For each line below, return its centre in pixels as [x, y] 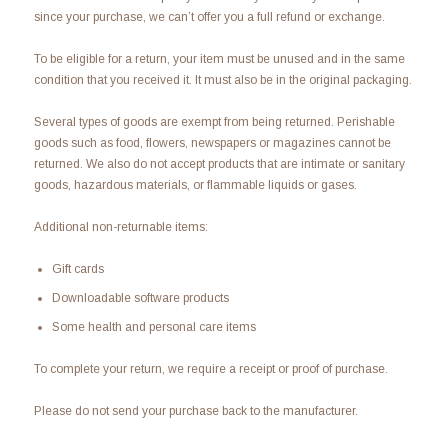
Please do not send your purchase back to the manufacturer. [195, 411]
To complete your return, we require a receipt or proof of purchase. [210, 369]
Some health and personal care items [153, 327]
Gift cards [77, 268]
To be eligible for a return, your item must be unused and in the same [219, 58]
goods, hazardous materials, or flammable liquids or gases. [195, 184]
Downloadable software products [140, 298]
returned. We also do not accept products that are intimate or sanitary [219, 163]
